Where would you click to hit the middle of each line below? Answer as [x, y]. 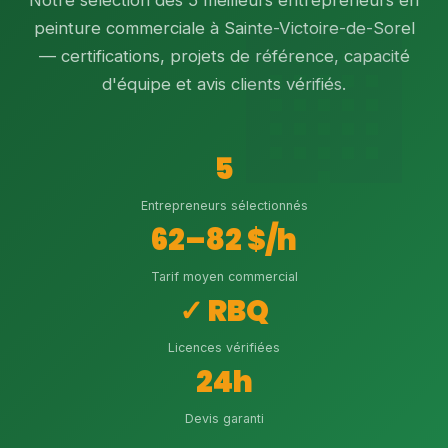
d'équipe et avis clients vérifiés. [224, 84]
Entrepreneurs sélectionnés [224, 205]
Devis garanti [224, 418]
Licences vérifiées [224, 347]
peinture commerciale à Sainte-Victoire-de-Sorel [224, 28]
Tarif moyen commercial [224, 276]
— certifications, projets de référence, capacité [224, 56]
